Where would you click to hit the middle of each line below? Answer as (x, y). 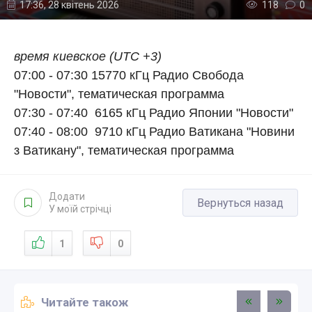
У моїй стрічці (80, 209)
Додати (67, 196)
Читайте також (85, 302)
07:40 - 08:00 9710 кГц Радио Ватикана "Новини (154, 132)
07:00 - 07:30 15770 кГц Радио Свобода (129, 75)
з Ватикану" (47, 150)
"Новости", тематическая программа (123, 94)
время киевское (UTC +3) (88, 56)
